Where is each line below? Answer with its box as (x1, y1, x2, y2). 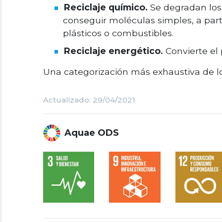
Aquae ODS (64, 127, 119, 138)
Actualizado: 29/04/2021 (43, 95, 135, 105)
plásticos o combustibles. (63, 28, 173, 38)
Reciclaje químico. (64, 2, 148, 12)
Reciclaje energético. (64, 46, 163, 56)
